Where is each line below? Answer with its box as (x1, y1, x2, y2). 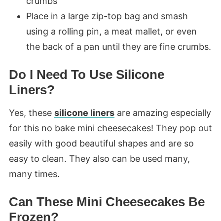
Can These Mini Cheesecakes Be (8, 194, 205, 210)
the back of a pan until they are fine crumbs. (26, 41, 211, 52)
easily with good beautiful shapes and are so (8, 138, 194, 149)
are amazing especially (114, 108, 211, 118)
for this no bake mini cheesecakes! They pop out (8, 123, 212, 134)
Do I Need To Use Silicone (8, 67, 164, 82)
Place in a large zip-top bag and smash (26, 11, 188, 22)
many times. (8, 169, 60, 180)
